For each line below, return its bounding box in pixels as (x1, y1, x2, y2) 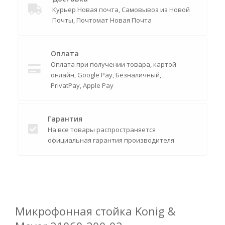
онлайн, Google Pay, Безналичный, (51, 70, 161, 79)
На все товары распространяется (48, 125, 156, 134)
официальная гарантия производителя (48, 136, 174, 145)
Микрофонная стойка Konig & (15, 203, 176, 218)
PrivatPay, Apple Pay (51, 81, 114, 90)
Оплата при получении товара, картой (51, 60, 176, 69)
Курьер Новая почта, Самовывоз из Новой (52, 5, 190, 14)
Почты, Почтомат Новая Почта (52, 16, 152, 25)
